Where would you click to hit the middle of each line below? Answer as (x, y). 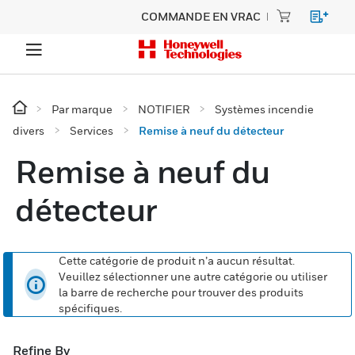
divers (29, 130)
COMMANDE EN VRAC (201, 16)
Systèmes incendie (264, 109)
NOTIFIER (164, 109)
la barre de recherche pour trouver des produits (181, 292)
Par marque (82, 109)
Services (92, 130)
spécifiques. (91, 308)
